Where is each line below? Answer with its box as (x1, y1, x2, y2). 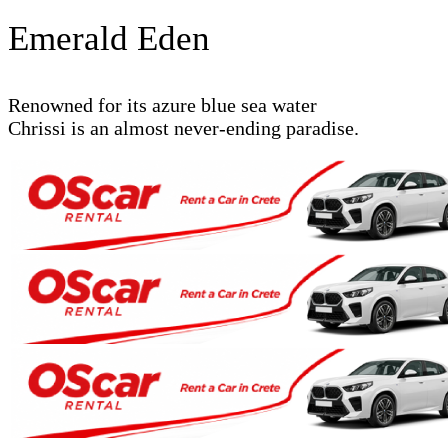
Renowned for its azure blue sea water (8, 93, 317, 116)
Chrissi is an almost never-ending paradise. (8, 116, 359, 139)
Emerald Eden (8, 18, 210, 58)
